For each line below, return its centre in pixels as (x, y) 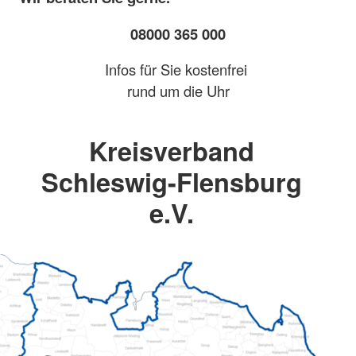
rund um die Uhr (178, 91)
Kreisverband (172, 151)
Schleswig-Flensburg (172, 182)
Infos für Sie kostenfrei (178, 70)
